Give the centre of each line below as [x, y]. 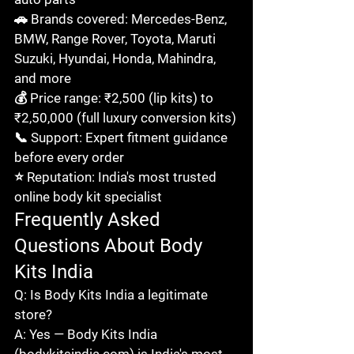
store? [33, 314]
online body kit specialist [88, 196]
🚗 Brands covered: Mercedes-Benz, [122, 19]
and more [43, 78]
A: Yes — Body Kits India [87, 334]
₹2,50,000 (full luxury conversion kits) [125, 117]
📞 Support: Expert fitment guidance [122, 137]
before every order [69, 157]
